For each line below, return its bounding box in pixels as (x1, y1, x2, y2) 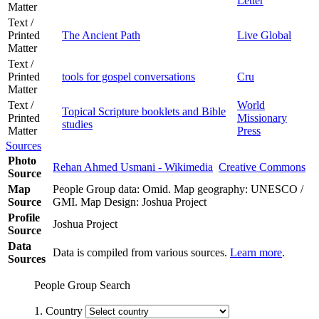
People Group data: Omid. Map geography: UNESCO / (53, 182, 303, 195)
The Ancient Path (62, 28, 140, 41)
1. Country (34, 304, 85, 317)
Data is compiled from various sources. (53, 246, 230, 258)
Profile (8, 211, 40, 224)
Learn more (230, 246, 282, 258)
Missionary (237, 111, 287, 124)
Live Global (237, 28, 291, 41)
